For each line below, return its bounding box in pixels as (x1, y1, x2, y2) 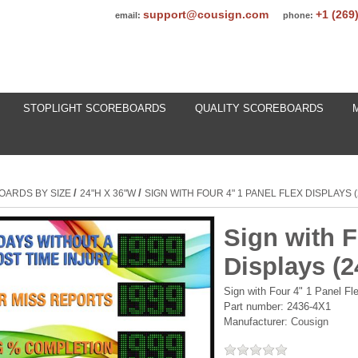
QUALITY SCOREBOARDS (195, 102, 324, 114)
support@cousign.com (143, 8, 268, 21)
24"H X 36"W (79, 188, 136, 199)
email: (115, 10, 141, 20)
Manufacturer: (224, 315, 288, 328)
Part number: (224, 300, 288, 312)
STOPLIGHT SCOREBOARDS (23, 102, 166, 114)
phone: (283, 10, 313, 20)
